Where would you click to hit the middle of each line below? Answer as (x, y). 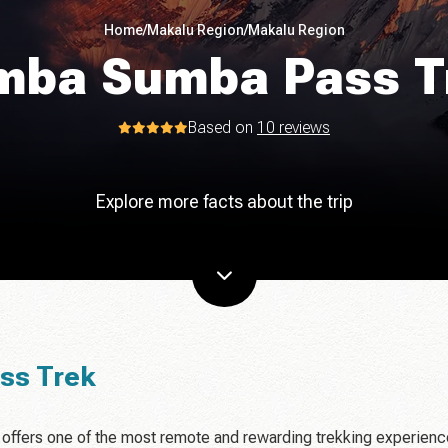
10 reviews (293, 127)
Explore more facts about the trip (224, 201)
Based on (222, 127)
